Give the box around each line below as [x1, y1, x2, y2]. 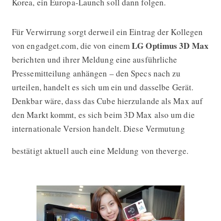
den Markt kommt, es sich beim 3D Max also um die [11, 109, 195, 120]
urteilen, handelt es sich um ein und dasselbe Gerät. [11, 81, 194, 93]
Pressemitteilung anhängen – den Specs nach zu [11, 67, 181, 79]
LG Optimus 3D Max [132, 39, 209, 52]
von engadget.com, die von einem [11, 39, 132, 51]
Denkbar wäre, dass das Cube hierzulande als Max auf [11, 95, 203, 107]
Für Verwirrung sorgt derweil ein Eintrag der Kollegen [11, 26, 203, 37]
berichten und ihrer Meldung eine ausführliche [11, 53, 178, 65]
